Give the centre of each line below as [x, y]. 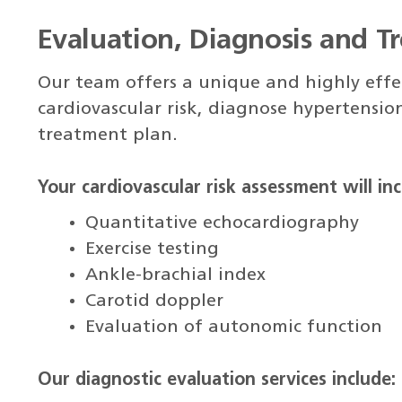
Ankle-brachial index [176, 275]
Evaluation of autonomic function [234, 327]
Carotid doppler [155, 301]
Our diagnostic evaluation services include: [216, 380]
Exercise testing [153, 249]
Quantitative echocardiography [223, 223]
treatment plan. [107, 136]
